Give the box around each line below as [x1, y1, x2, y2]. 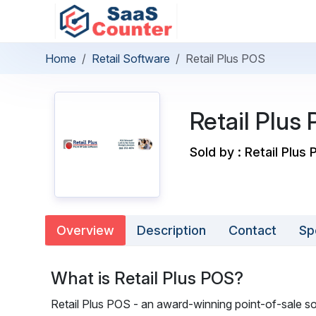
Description [137, 223, 206, 238]
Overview [56, 223, 114, 238]
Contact [229, 223, 276, 238]
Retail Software [92, 51, 170, 66]
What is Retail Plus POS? [51, 268, 243, 288]
